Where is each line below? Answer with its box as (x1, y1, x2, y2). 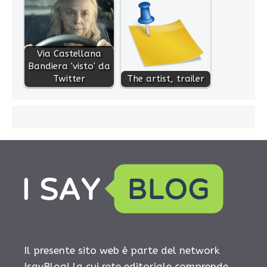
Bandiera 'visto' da (28, 60, 110, 72)
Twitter (53, 73, 85, 84)
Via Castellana (37, 48, 101, 59)
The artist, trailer (127, 73, 204, 84)
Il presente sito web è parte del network (24, 244, 219, 256)
